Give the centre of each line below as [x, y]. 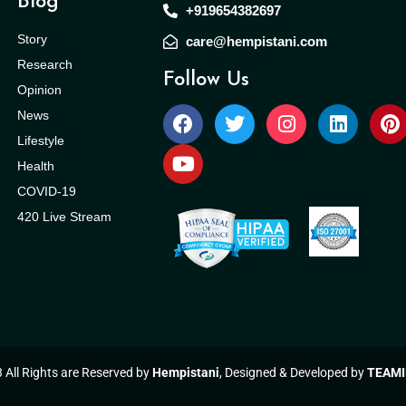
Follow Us [207, 80]
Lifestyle [40, 141]
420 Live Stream [64, 217]
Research [44, 65]
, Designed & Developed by [293, 372]
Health [35, 166]
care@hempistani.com [257, 41]
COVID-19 [46, 192]
